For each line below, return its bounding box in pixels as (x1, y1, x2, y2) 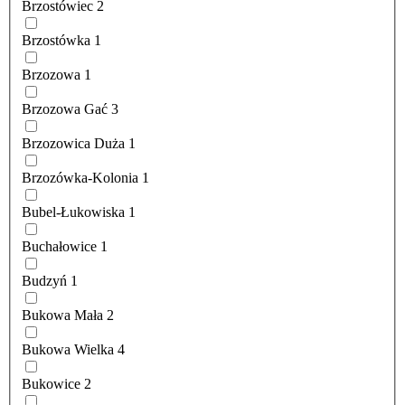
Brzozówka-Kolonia (22, 170, 138, 186)
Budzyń (22, 273, 67, 289)
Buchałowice (22, 239, 97, 255)
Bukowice (22, 376, 80, 392)
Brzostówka (22, 33, 90, 49)
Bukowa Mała (22, 307, 103, 324)
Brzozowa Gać (22, 101, 108, 118)
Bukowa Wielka (22, 342, 114, 358)
